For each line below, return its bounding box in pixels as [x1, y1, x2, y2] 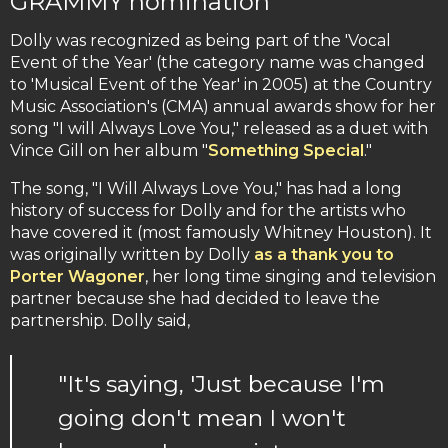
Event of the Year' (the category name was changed [10, 53, 425, 72]
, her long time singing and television [145, 267, 436, 286]
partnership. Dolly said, [10, 311, 190, 330]
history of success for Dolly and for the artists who [10, 201, 406, 220]
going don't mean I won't [58, 403, 346, 432]
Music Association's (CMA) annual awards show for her [10, 97, 436, 116]
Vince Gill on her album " [10, 141, 208, 160]
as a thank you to [254, 245, 394, 264]
